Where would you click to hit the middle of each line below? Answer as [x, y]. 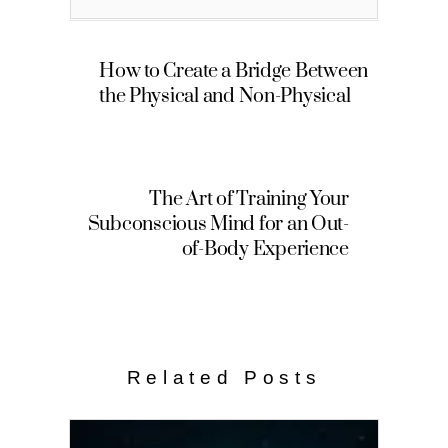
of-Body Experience [265, 249]
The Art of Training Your [249, 199]
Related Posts [224, 378]
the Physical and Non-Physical [225, 97]
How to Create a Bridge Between [233, 72]
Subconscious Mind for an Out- [218, 224]
